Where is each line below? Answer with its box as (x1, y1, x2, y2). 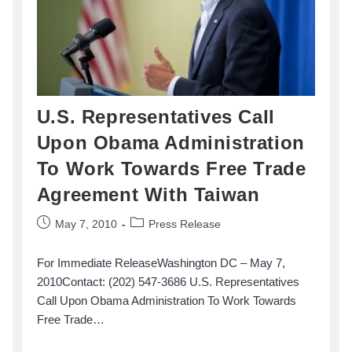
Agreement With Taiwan (36, 183, 260, 205)
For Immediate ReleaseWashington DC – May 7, (36, 255, 285, 269)
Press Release (148, 217, 221, 230)
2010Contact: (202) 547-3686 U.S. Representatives (36, 274, 299, 288)
